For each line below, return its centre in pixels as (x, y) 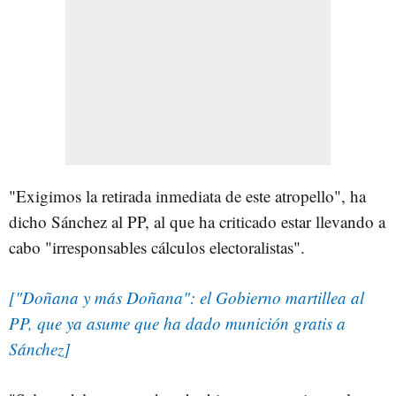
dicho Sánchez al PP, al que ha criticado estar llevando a (197, 221)
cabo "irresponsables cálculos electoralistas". (160, 247)
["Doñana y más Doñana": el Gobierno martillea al (187, 297)
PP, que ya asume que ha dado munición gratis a (177, 323)
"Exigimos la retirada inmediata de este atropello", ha (187, 196)
